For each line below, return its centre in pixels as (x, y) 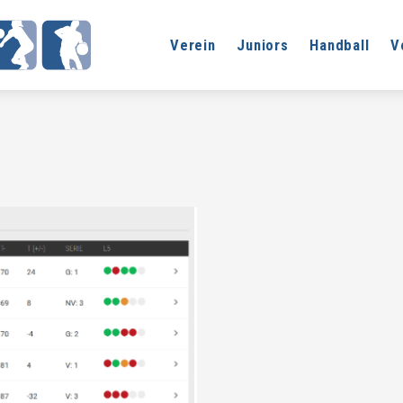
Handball (340, 45)
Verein (193, 45)
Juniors (263, 45)
